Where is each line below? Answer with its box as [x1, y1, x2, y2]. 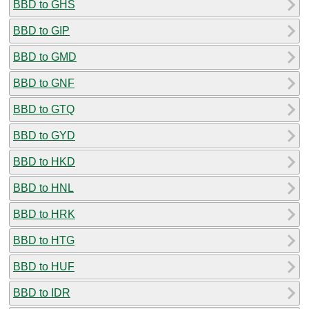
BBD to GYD [13, 129, 75, 141]
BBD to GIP [13, 24, 70, 37]
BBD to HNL [13, 181, 74, 194]
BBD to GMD [13, 50, 77, 63]
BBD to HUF [13, 260, 74, 272]
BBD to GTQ [13, 103, 74, 115]
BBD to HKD [13, 155, 75, 168]
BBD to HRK [13, 208, 75, 220]
